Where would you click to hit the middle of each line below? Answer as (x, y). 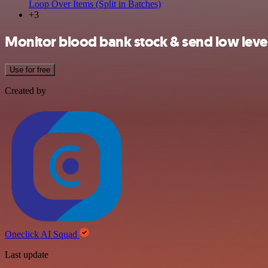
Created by (25, 90)
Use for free (30, 69)
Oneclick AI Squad (42, 234)
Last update (27, 254)
